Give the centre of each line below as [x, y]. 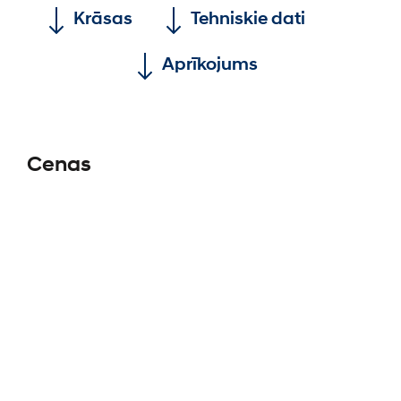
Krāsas [103, 19]
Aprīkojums [209, 64]
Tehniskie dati [248, 19]
